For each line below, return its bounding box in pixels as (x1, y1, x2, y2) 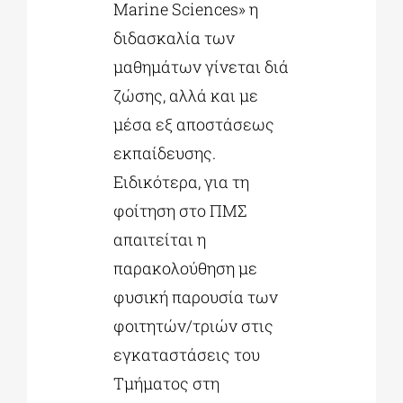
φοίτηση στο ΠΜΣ (112, 200, 246, 222)
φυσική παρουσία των (112, 286, 278, 309)
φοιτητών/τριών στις (112, 315, 273, 337)
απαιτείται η (112, 228, 206, 251)
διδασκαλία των (112, 27, 235, 49)
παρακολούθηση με (112, 257, 257, 280)
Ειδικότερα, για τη (112, 171, 249, 193)
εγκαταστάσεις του (112, 344, 260, 366)
